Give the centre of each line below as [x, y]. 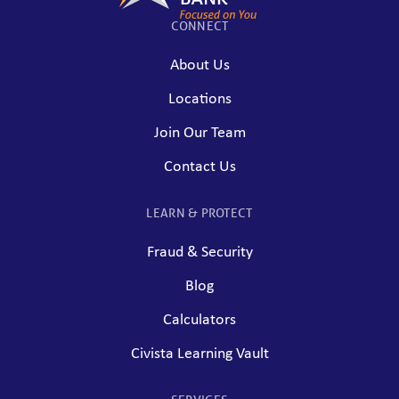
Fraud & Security [199, 253]
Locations [199, 100]
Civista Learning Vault [199, 354]
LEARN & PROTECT [199, 213]
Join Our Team [199, 134]
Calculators [199, 321]
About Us [199, 66]
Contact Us [199, 167]
